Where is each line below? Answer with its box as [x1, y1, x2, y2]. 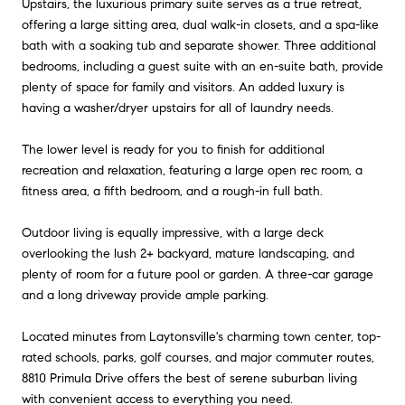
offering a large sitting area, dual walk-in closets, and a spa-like [22, 16, 379, 33]
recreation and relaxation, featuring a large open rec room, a [22, 162, 363, 178]
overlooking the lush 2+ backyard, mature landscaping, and [22, 245, 354, 261]
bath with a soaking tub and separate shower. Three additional [22, 37, 376, 53]
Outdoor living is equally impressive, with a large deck [22, 224, 324, 240]
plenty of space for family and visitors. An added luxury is [22, 79, 344, 95]
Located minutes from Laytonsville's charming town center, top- [22, 328, 381, 344]
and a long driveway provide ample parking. [22, 287, 268, 303]
